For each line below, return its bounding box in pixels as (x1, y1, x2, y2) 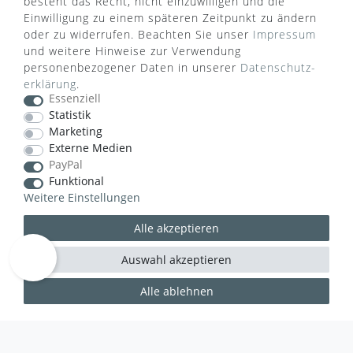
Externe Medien (48, 140, 132, 155)
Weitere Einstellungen (24, 190, 140, 205)
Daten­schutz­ (240, 60, 315, 75)
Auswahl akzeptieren (121, 252, 232, 267)
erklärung (24, 76, 76, 91)
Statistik (48, 107, 91, 122)
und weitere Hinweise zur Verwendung (24, 43, 241, 58)
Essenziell (48, 91, 101, 106)
